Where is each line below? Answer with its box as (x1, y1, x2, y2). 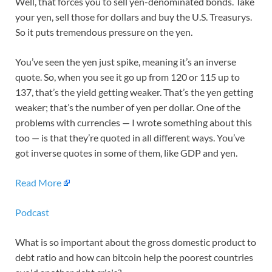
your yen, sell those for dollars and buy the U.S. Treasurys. (15, 11, 252, 23)
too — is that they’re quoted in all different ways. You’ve (15, 132, 245, 144)
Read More (15, 177, 61, 189)
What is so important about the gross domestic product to (15, 236, 256, 248)
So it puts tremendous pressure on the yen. (15, 26, 192, 38)
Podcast (15, 206, 49, 219)
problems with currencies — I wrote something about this (15, 117, 252, 129)
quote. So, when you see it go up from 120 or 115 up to (15, 71, 240, 83)
